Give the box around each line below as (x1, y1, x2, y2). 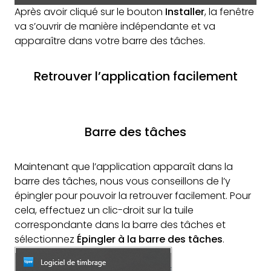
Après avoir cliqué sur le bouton (15, 5, 165, 19)
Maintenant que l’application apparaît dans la (15, 160, 233, 174)
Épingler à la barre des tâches (77, 232, 223, 247)
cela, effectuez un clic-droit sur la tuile (15, 203, 194, 218)
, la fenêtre (204, 5, 254, 19)
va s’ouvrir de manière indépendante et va (15, 19, 215, 34)
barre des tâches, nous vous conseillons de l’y (15, 174, 230, 189)
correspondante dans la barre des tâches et (15, 218, 226, 232)
